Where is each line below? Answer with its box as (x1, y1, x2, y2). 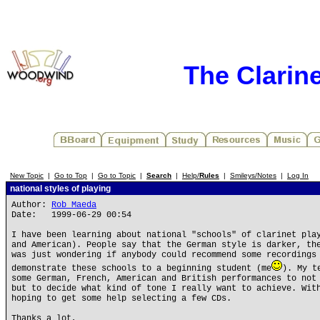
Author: (11, 200, 51, 210)
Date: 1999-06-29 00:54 (11, 210, 131, 220)
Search (146, 171, 171, 179)
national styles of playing (8, 184, 111, 194)
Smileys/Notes (230, 171, 276, 179)
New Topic (10, 171, 44, 179)
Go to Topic (98, 171, 136, 179)
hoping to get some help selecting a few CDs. (11, 294, 231, 304)
